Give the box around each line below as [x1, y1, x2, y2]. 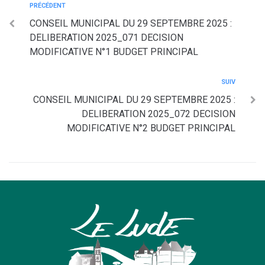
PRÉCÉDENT [30, 2, 66, 9]
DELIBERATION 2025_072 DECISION [82, 108, 235, 119]
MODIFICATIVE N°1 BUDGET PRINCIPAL [30, 46, 198, 57]
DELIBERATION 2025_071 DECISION [30, 32, 183, 43]
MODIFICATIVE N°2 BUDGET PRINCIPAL [67, 122, 235, 134]
